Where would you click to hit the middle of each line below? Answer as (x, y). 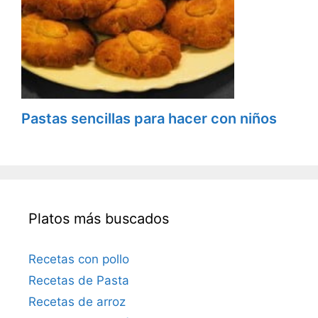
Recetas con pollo (79, 259)
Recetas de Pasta (79, 280)
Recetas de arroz (77, 301)
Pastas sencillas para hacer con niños (149, 118)
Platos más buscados (99, 218)
